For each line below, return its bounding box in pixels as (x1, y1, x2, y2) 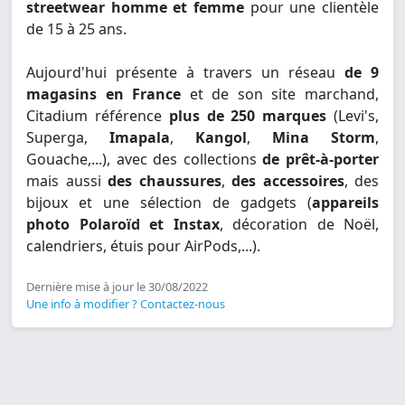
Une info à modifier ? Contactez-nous (26, 296, 225, 313)
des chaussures (108, 171, 221, 192)
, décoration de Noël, (219, 214, 379, 235)
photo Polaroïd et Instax (26, 214, 220, 235)
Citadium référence (26, 106, 169, 127)
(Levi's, (326, 106, 380, 127)
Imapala (109, 127, 170, 148)
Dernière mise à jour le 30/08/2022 (26, 278, 208, 296)
